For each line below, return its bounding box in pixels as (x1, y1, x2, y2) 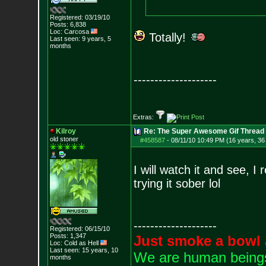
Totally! (145, 31, 189, 44)
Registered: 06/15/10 (49, 225, 110, 232)
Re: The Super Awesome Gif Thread (143, 127, 264, 135)
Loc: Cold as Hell (49, 239, 100, 246)
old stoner (49, 135, 78, 142)
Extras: (132, 113, 156, 121)
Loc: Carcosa (49, 28, 91, 35)
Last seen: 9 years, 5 (49, 35, 111, 42)
